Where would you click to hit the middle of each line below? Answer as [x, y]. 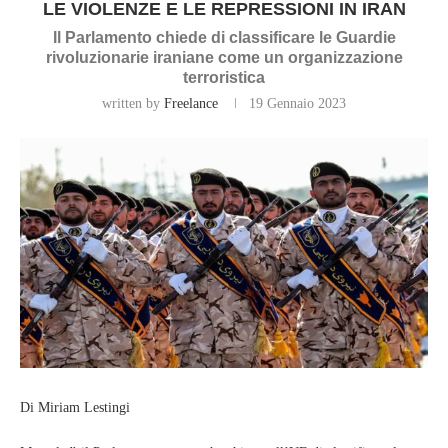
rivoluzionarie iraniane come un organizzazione [224, 58]
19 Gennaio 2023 [297, 104]
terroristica [224, 78]
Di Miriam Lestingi [75, 407]
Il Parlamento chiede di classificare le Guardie [224, 38]
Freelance [191, 104]
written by [133, 104]
